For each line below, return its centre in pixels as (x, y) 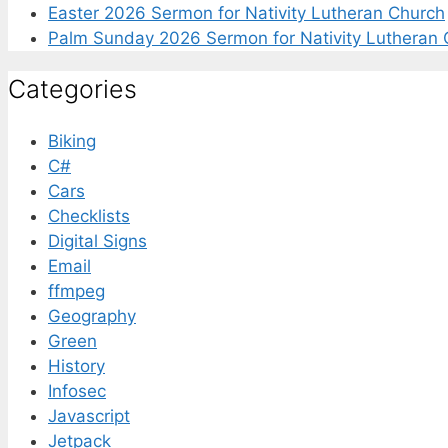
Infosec (77, 391)
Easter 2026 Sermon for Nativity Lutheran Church (246, 12)
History (76, 366)
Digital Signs (97, 241)
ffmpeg (76, 291)
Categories (72, 89)
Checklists (89, 216)
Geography (92, 316)
